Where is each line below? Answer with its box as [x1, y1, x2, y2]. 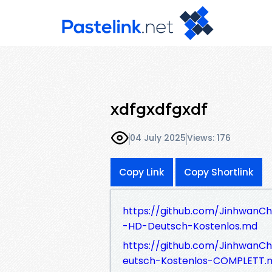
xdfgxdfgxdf [110, 100, 208, 118]
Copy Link [119, 165, 165, 178]
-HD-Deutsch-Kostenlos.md [123, 219, 257, 233]
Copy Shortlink [184, 165, 254, 178]
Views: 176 [187, 132, 231, 144]
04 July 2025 [130, 132, 186, 144]
